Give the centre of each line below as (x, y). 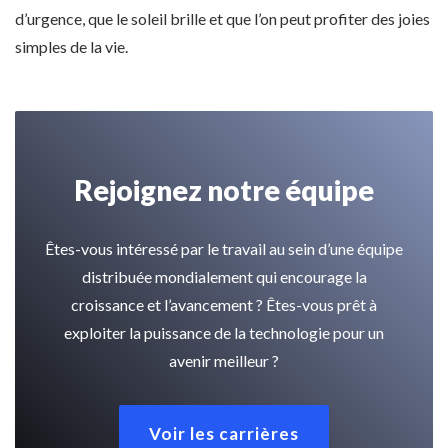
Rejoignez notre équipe (224, 190)
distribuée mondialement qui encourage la (224, 277)
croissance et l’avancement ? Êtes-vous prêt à (224, 305)
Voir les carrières (224, 434)
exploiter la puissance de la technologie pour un (224, 333)
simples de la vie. (71, 47)
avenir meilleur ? (224, 361)
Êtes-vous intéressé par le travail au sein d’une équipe (224, 249)
